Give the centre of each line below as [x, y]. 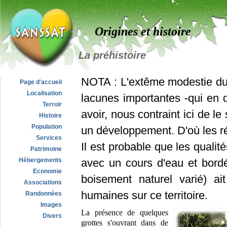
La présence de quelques [125, 213]
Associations [43, 182]
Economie [47, 171]
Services [49, 138]
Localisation [44, 93]
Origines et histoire [143, 32]
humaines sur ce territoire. [144, 196]
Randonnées [44, 194]
